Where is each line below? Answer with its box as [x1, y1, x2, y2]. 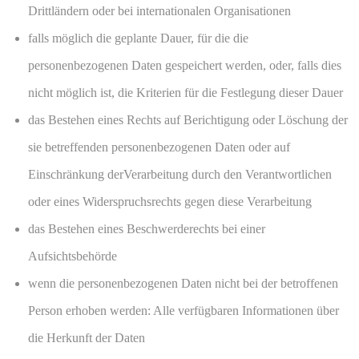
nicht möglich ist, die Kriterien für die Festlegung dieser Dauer [28, 86, 343, 100]
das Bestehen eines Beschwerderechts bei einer [28, 222, 265, 236]
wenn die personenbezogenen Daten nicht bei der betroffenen [28, 276, 338, 291]
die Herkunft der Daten [28, 331, 145, 345]
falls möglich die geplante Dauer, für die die [28, 31, 248, 46]
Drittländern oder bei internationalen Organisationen [28, 4, 291, 18]
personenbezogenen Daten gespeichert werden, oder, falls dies [28, 58, 341, 73]
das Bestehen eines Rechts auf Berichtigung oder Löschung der [28, 113, 348, 127]
